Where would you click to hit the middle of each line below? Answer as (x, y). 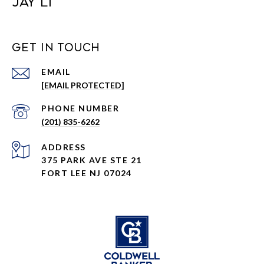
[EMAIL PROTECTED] (83, 85)
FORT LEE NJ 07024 (87, 173)
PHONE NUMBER (80, 108)
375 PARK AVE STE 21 (92, 160)
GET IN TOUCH (56, 48)
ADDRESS (64, 147)
